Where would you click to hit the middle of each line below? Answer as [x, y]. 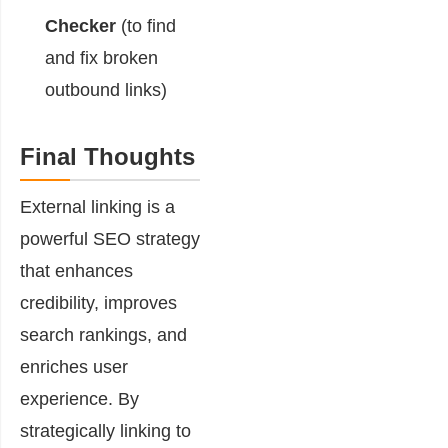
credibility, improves [98, 303]
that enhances [76, 271]
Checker [80, 26]
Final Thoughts [107, 156]
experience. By [79, 399]
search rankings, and [103, 335]
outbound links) [106, 90]
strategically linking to [105, 431]
